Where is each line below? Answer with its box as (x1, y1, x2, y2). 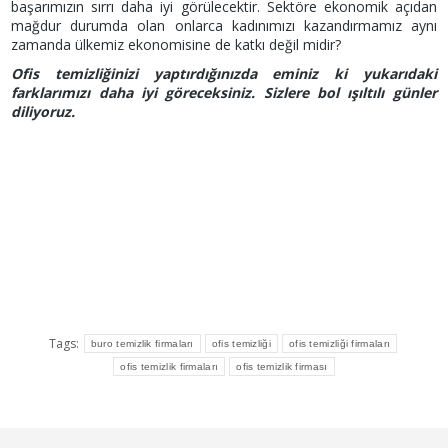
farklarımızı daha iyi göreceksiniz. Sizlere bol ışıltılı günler (11, 83, 437, 103)
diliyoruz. (11, 102, 76, 122)
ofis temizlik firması (236, 361, 328, 373)
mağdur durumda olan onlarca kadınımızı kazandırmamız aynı (11, 16, 437, 36)
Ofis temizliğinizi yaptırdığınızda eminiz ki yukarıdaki (11, 64, 437, 84)
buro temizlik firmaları (90, 338, 194, 350)
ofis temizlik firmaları (120, 361, 219, 373)
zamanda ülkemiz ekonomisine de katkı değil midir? (11, 35, 342, 55)
